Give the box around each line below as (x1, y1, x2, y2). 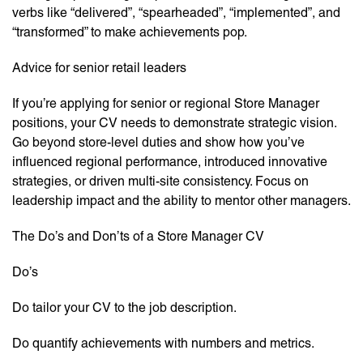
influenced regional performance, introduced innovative (12, 154, 327, 170)
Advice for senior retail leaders (12, 60, 186, 76)
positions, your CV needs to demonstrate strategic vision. (12, 115, 336, 131)
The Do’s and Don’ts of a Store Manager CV (12, 228, 264, 245)
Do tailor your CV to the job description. (12, 300, 237, 316)
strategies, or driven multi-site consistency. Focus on (12, 173, 309, 190)
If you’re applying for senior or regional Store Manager (12, 96, 319, 112)
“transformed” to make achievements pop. (12, 24, 247, 41)
